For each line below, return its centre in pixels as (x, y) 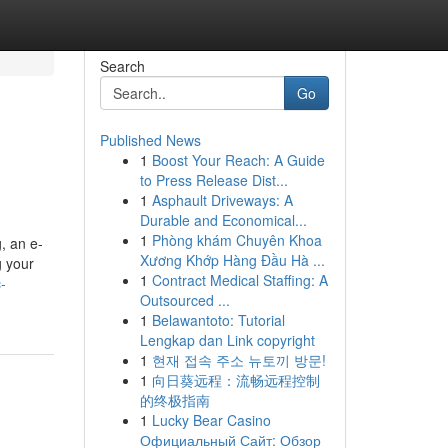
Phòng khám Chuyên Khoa (236, 240)
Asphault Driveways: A (222, 200)
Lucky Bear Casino (211, 420)
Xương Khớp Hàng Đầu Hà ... (232, 260)
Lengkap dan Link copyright (227, 340)
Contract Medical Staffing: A (239, 280)
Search (122, 66)
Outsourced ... (184, 300)
